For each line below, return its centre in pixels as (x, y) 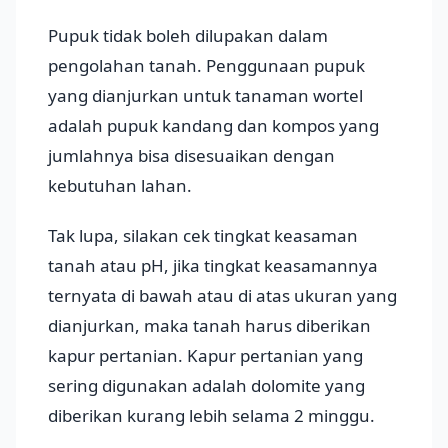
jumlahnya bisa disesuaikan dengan (191, 156)
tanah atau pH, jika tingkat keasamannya (213, 266)
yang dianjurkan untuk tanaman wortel (205, 96)
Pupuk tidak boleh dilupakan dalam (188, 36)
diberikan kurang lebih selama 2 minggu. (211, 416)
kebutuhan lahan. (120, 186)
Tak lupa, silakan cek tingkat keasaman (203, 236)
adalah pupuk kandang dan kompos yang (213, 126)
